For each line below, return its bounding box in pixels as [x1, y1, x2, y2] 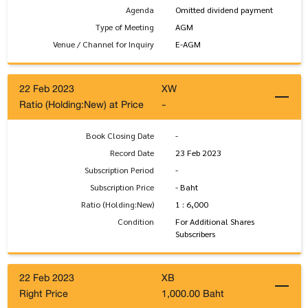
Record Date [110, 146, 154, 158]
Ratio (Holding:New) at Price [19, 96, 144, 113]
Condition [118, 215, 154, 227]
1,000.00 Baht [203, 285, 224, 303]
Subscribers [175, 228, 215, 239]
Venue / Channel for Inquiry [53, 38, 154, 50]
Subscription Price [90, 181, 154, 192]
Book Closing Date [86, 129, 154, 141]
